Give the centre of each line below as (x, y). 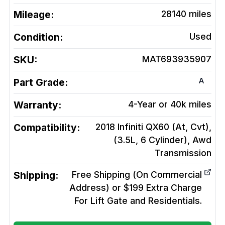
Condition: (38, 37)
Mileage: (34, 15)
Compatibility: (47, 128)
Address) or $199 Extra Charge (136, 188)
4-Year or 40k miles (170, 104)
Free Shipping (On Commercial (137, 175)
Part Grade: (41, 83)
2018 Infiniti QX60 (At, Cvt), (153, 127)
